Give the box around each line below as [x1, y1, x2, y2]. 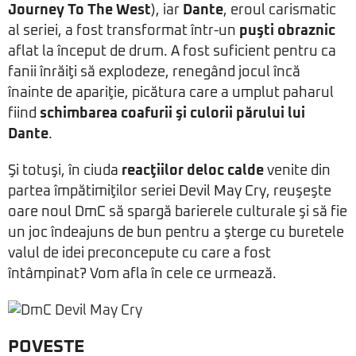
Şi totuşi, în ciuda [8, 164, 122, 178]
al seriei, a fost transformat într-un [8, 24, 239, 38]
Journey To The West [8, 3, 151, 17]
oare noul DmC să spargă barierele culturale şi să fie [8, 205, 347, 219]
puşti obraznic [239, 24, 335, 38]
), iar [151, 3, 183, 17]
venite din [264, 164, 331, 178]
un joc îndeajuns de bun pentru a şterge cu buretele [8, 226, 344, 240]
